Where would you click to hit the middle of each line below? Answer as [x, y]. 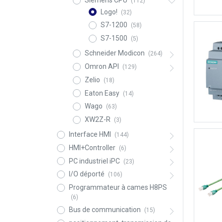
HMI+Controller [92, 147]
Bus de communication [105, 210]
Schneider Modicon [114, 53]
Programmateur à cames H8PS [118, 188]
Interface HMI [90, 135]
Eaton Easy [102, 93]
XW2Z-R [97, 120]
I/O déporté [86, 174]
